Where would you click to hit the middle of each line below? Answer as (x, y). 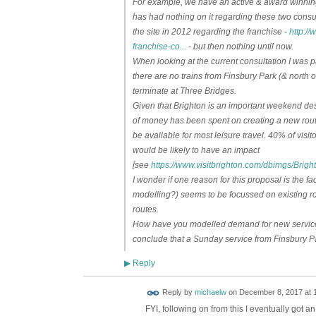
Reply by (177, 292)
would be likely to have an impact (196, 151)
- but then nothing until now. (239, 47)
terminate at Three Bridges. (184, 91)
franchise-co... (159, 47)
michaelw (210, 292)
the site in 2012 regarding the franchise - (211, 32)
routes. (145, 210)
